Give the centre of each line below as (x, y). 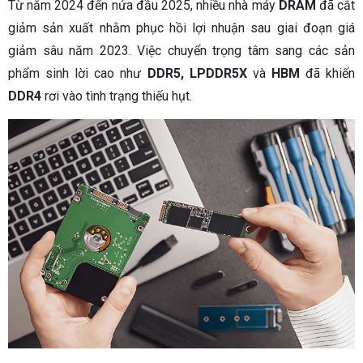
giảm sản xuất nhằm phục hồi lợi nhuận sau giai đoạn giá (181, 28)
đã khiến (330, 74)
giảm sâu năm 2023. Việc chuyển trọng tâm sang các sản (181, 51)
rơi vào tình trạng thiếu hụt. (117, 96)
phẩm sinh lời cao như (78, 74)
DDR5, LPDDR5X (197, 74)
